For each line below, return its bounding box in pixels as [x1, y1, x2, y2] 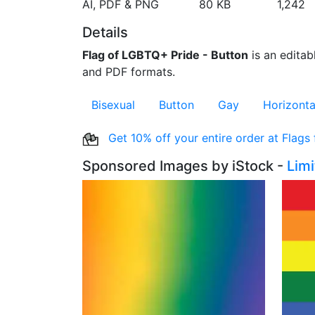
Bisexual [91, 98, 135, 112]
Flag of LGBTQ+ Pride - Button [82, 48, 248, 62]
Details [82, 24, 128, 41]
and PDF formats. [82, 65, 175, 79]
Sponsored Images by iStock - [82, 157, 287, 174]
